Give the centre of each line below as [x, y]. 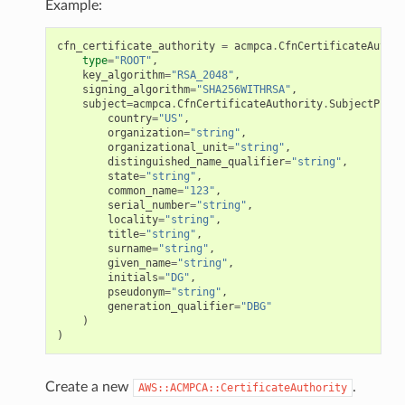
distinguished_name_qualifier [196, 161]
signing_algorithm [136, 89]
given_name [139, 263]
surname [129, 248]
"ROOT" [132, 60]
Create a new [89, 386]
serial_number [148, 205]
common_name [142, 190]
